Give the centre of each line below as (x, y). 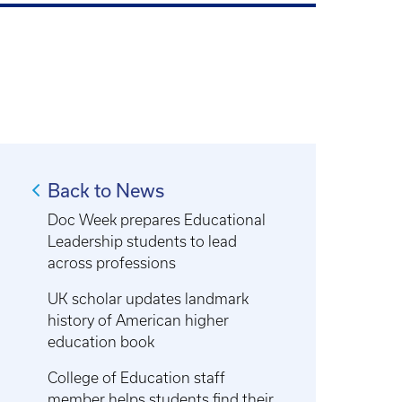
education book (101, 342)
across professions (112, 263)
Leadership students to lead (143, 241)
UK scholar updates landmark (149, 299)
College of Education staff (137, 378)
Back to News (106, 190)
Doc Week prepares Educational (157, 220)
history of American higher (139, 320)
